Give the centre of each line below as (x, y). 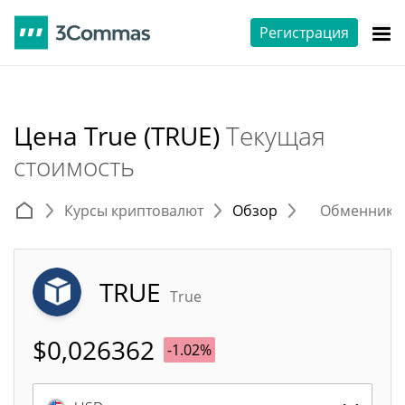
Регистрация (304, 33)
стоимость (74, 166)
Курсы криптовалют (134, 211)
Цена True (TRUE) (120, 136)
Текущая (276, 136)
